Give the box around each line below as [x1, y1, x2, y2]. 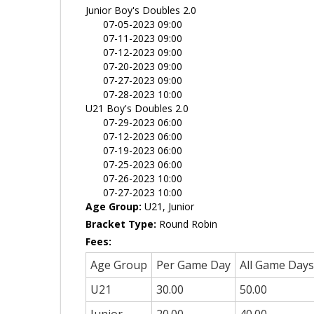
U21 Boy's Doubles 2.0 [86, 102, 189, 115]
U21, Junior [142, 200, 194, 213]
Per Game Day [156, 257, 231, 273]
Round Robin [159, 217, 217, 231]
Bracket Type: [86, 217, 159, 231]
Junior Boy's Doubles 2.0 [86, 4, 196, 17]
